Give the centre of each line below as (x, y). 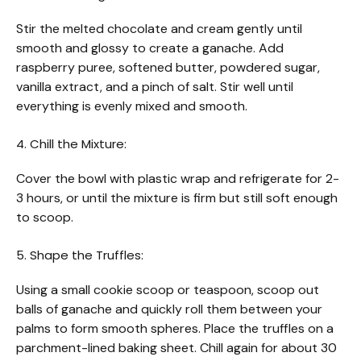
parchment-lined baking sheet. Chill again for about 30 (176, 347)
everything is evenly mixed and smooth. (132, 106)
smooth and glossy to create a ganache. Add (150, 48)
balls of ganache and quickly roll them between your (169, 309)
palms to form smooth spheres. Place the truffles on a (175, 328)
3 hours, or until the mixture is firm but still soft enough (177, 197)
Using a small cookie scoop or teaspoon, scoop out (168, 289)
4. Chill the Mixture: (71, 143)
